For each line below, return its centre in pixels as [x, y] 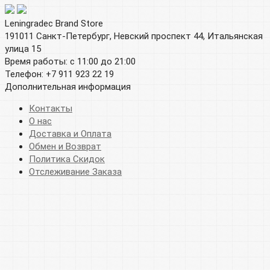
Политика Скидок [67, 159]
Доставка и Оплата [70, 133]
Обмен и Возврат [65, 146]
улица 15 [23, 49]
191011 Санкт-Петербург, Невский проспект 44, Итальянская [134, 36]
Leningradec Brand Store [54, 23]
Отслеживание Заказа [75, 171]
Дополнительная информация [68, 86]
